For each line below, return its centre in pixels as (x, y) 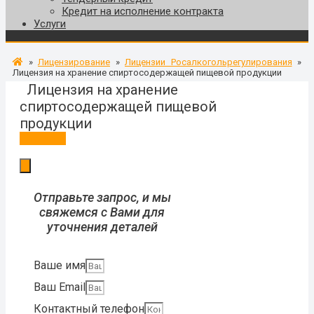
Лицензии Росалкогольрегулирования (209, 62)
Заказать (43, 138)
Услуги (50, 23)
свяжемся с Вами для (102, 212)
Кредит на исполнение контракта (143, 11)
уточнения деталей (102, 227)
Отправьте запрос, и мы (102, 198)
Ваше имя (60, 266)
